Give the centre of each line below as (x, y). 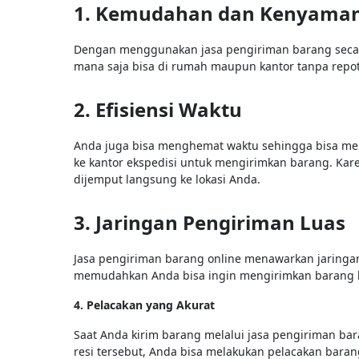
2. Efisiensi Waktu (158, 109)
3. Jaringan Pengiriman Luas (210, 222)
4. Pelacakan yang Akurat (144, 305)
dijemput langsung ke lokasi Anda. (167, 179)
